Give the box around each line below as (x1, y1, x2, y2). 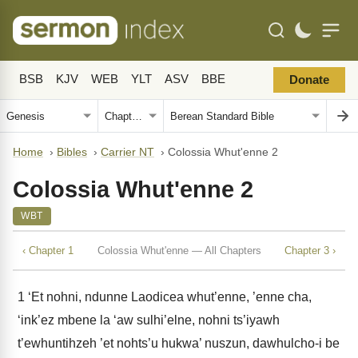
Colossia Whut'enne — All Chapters (97, 244, 261, 257)
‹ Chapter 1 (22, 244, 74, 257)
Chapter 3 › (284, 244, 336, 257)
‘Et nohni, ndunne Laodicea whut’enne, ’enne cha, (25, 290, 312, 304)
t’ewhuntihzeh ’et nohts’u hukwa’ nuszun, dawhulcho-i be (18, 336, 340, 350)
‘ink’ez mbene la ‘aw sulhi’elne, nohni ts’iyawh (18, 313, 280, 327)
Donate (289, 74, 329, 86)
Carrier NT (101, 146, 154, 158)
